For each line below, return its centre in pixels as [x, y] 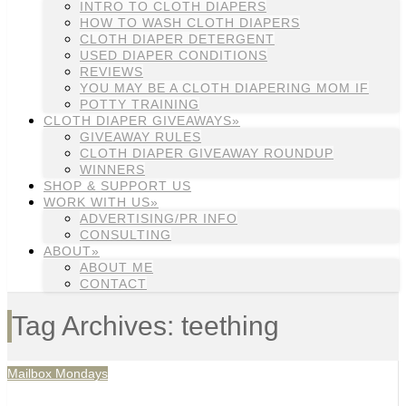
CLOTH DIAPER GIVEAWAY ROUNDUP [207, 153]
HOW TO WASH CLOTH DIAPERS [190, 23]
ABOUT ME [116, 267]
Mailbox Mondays [58, 374]
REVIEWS [111, 72]
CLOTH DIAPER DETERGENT [177, 39]
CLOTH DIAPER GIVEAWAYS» [142, 121]
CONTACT [113, 284]
